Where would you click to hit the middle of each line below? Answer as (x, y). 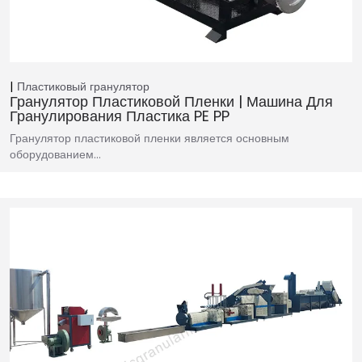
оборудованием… (55, 155)
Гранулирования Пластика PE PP (120, 116)
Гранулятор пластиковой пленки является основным (149, 139)
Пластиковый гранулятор (83, 87)
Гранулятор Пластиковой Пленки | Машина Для (171, 102)
